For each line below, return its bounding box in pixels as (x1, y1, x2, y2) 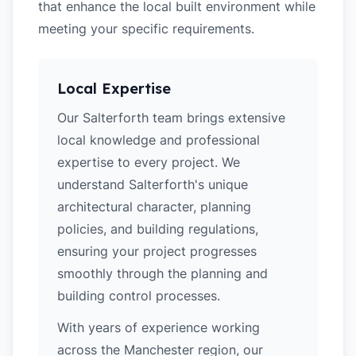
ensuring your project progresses (57, 243, 257, 259)
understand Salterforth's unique (57, 176, 248, 192)
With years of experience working (57, 319, 260, 335)
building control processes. (57, 288, 220, 304)
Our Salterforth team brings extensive (57, 110, 285, 126)
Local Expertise (57, 79, 171, 98)
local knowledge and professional (57, 132, 260, 148)
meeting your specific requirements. (38, 21, 254, 37)
